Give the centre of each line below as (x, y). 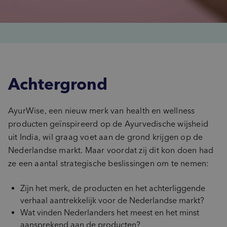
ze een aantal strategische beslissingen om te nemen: (109, 163)
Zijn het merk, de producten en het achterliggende (113, 188)
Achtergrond (58, 84)
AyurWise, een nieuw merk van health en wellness (102, 111)
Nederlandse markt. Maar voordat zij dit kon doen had (111, 150)
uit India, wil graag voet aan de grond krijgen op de (106, 137)
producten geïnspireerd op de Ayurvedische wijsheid (108, 124)
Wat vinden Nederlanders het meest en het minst (110, 213)
